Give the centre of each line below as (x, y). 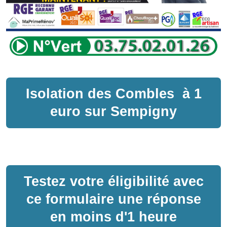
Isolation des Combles (102, 93)
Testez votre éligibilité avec (113, 181)
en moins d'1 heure (113, 217)
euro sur (78, 111)
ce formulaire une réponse (113, 199)
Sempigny (144, 111)
